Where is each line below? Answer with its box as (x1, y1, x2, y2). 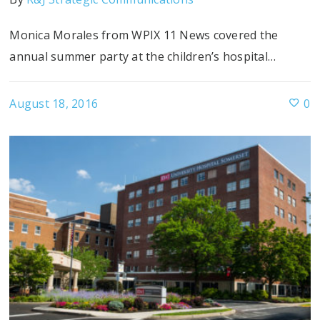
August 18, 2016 (9, 96, 99, 112)
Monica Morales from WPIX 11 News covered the (9, 26, 279, 43)
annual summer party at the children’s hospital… (9, 48, 276, 64)
